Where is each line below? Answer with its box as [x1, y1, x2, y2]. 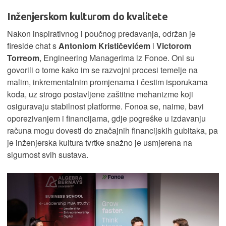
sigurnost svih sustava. [7, 148, 88, 160]
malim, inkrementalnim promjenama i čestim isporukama [7, 76, 208, 88]
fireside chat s [7, 39, 59, 51]
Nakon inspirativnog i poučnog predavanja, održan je [7, 27, 196, 39]
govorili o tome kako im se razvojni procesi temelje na [7, 64, 198, 76]
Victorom [156, 39, 191, 51]
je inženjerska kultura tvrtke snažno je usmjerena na [7, 136, 192, 148]
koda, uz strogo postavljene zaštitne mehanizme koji [7, 88, 193, 100]
